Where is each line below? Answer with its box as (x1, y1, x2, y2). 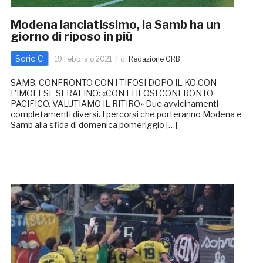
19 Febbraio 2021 (54, 55, 112, 64)
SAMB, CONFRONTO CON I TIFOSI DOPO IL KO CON (10, 77, 217, 88)
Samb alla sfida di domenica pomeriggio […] (10, 120, 177, 130)
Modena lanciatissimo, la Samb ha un (10, 18, 220, 32)
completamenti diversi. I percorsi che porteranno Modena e (10, 109, 242, 120)
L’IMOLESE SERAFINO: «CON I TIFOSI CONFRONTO (10, 88, 213, 99)
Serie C (15, 53, 43, 64)
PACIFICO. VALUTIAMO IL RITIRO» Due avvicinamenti (10, 99, 218, 109)
